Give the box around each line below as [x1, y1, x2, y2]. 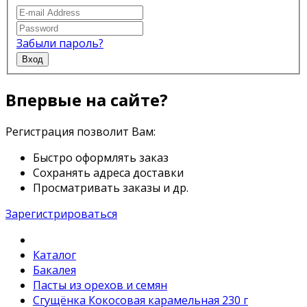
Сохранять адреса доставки [33, 165, 184, 181]
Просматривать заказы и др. [33, 180, 188, 196]
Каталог [33, 247, 76, 263]
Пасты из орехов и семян [33, 278, 167, 293]
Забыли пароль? [16, 35, 103, 51]
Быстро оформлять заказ [33, 150, 169, 166]
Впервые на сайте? [5, 88, 168, 111]
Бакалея [33, 262, 76, 278]
